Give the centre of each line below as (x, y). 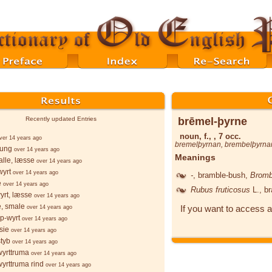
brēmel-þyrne (212, 121)
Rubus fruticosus (222, 189)
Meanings (195, 158)
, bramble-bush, (222, 175)
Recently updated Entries (61, 119)
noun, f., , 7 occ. (210, 136)
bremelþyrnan (198, 144)
